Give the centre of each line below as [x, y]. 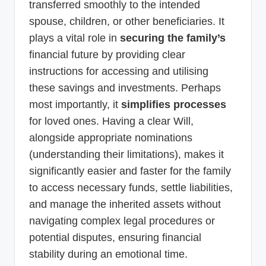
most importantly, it [75, 104]
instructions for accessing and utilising [119, 71]
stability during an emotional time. [108, 254]
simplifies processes [174, 104]
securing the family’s [173, 38]
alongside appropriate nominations [111, 137]
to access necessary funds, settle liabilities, [131, 187]
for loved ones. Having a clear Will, [111, 121]
